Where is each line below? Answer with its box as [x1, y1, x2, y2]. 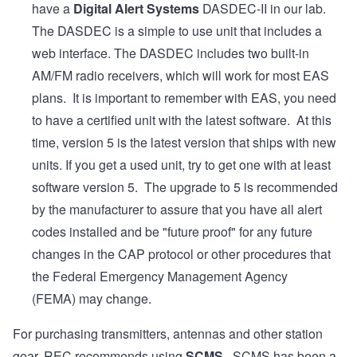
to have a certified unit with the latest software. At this [32, 111, 331, 130]
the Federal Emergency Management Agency [32, 267, 288, 286]
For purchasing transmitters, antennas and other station [13, 324, 323, 343]
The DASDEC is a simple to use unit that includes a [32, 22, 322, 41]
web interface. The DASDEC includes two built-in [32, 44, 309, 63]
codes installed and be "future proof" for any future [32, 222, 312, 241]
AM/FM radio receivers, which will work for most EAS [32, 66, 329, 85]
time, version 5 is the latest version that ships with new [32, 133, 336, 152]
